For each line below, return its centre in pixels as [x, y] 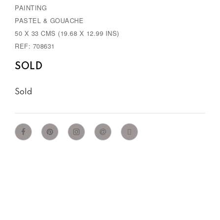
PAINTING [31, 7]
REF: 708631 [35, 46]
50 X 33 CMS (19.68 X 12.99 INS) [67, 33]
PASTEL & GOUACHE [49, 20]
